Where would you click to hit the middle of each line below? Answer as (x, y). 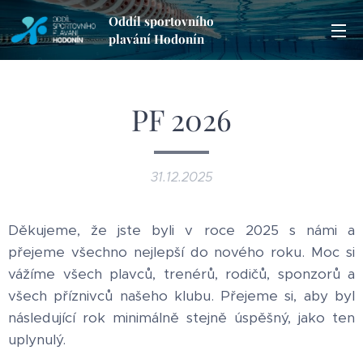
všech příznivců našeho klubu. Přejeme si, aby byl (181, 296)
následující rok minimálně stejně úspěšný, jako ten (181, 318)
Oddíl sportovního (161, 21)
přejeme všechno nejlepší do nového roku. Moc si (181, 252)
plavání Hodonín (156, 39)
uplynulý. (37, 340)
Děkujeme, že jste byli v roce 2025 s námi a (181, 230)
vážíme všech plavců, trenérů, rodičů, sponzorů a (181, 274)
